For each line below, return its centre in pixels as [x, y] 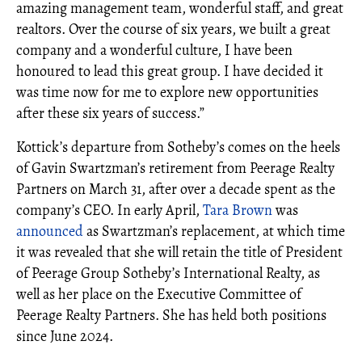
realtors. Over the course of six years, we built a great [173, 29]
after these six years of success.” [110, 113]
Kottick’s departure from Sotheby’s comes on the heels [178, 147]
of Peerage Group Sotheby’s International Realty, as [168, 273]
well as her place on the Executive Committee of [159, 294]
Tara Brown [238, 210]
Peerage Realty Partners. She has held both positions [171, 315]
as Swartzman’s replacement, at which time [214, 231]
